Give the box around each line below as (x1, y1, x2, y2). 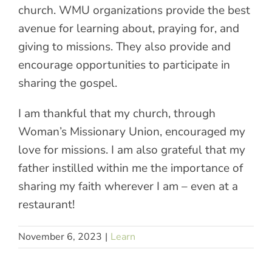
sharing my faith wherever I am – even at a (18, 178, 238, 194)
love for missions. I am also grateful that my (18, 141, 245, 158)
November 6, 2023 (18, 229, 102, 243)
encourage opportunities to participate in (18, 56, 230, 73)
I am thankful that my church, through (18, 105, 216, 121)
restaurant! (18, 196, 75, 212)
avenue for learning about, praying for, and (18, 20, 239, 36)
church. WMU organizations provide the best (18, 2, 250, 18)
